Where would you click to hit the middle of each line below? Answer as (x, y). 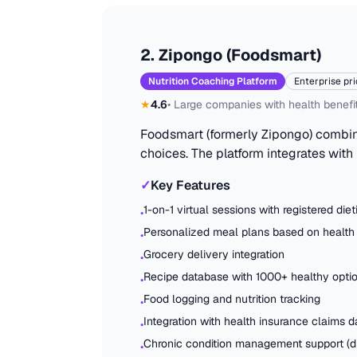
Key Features (190, 185)
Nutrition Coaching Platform (213, 81)
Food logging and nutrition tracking (232, 299)
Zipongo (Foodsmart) (240, 55)
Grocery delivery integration (214, 254)
